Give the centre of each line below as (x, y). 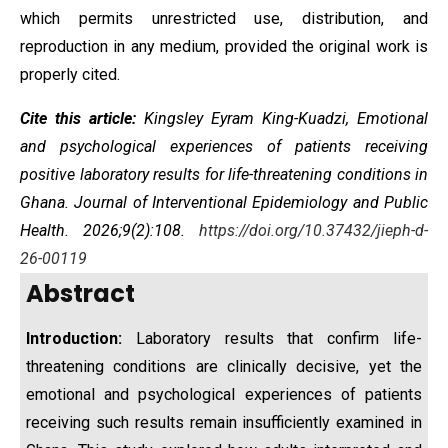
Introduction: (81, 338)
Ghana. (47, 202)
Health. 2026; (71, 230)
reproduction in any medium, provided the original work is (224, 46)
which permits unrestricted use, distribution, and (224, 18)
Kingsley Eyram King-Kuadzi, (250, 118)
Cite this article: (82, 118)
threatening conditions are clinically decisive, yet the (224, 366)
